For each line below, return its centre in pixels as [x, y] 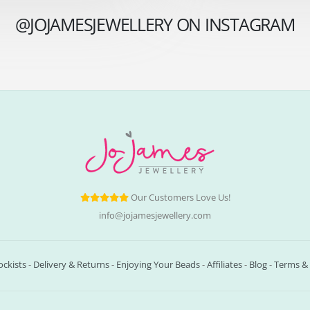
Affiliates [224, 264]
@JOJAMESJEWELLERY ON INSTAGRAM [155, 24]
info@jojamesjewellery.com [155, 215]
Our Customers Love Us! [180, 197]
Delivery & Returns [71, 264]
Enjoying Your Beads [158, 264]
